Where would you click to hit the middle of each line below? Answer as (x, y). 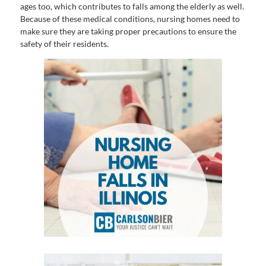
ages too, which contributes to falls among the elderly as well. (132, 7)
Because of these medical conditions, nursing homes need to (130, 19)
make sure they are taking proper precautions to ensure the (128, 31)
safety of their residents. (65, 44)
